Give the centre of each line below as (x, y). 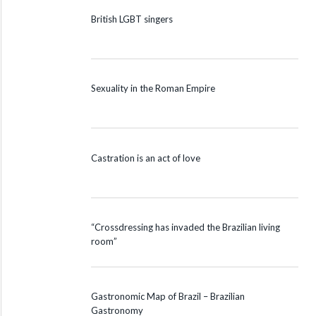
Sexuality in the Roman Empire (153, 89)
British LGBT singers (132, 19)
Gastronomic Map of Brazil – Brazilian (168, 296)
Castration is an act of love (146, 158)
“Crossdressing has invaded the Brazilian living (186, 227)
